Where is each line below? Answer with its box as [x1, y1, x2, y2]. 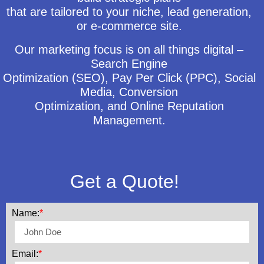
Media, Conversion [80, 85, 178, 98]
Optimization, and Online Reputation [34, 100, 224, 113]
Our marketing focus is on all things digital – [15, 43, 243, 56]
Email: [12, 249, 38, 259]
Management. [93, 114, 166, 127]
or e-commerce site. [76, 19, 182, 32]
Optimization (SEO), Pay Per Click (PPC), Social [2, 71, 256, 84]
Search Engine [91, 57, 167, 70]
